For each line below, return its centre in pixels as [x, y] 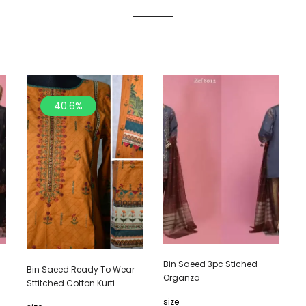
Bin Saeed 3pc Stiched [210, 264]
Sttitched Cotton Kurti [71, 283]
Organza [182, 278]
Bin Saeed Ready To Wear [81, 270]
